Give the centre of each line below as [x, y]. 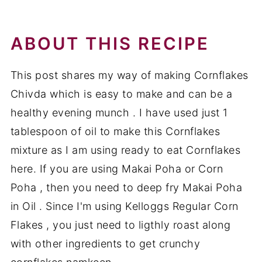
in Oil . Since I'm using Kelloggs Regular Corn [124, 206]
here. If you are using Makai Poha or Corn [117, 169]
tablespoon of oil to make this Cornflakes [115, 132]
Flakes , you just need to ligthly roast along [120, 225]
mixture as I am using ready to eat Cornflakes [125, 150]
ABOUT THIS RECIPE [110, 44]
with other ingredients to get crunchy [105, 244]
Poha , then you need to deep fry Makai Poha [126, 188]
